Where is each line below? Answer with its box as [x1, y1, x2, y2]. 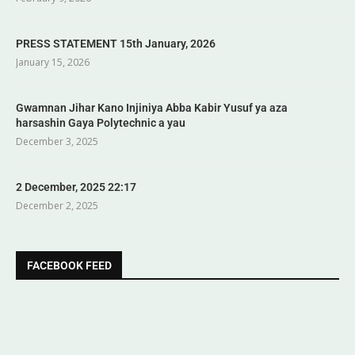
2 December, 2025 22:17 [16, 180, 136, 193]
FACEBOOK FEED [27, 258, 112, 272]
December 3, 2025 [16, 134, 98, 148]
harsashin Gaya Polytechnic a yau [16, 116, 185, 129]
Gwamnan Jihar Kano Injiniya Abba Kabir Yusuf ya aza [16, 101, 288, 114]
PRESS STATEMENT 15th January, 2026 [16, 36, 216, 50]
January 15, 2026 [16, 55, 90, 69]
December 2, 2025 [16, 198, 98, 212]
